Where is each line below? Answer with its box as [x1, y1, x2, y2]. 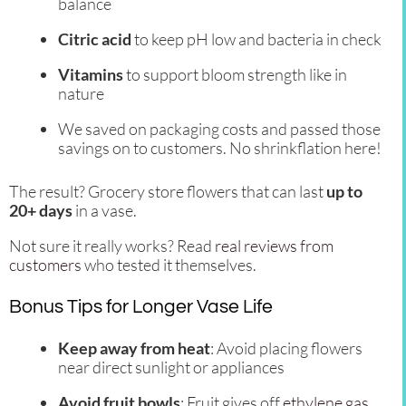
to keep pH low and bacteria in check [131, 29, 382, 50]
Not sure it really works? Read [9, 236, 215, 256]
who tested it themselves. [82, 255, 256, 275]
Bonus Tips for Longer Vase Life [9, 297, 273, 317]
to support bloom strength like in [123, 64, 347, 85]
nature [58, 83, 104, 104]
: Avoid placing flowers [210, 338, 362, 359]
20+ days [9, 200, 72, 221]
